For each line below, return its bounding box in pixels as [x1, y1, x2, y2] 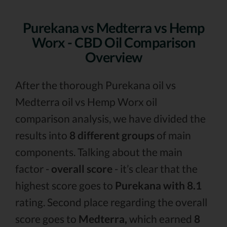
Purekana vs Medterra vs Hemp [22, 19, 205, 36]
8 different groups [69, 129, 155, 141]
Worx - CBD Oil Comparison [31, 34, 196, 51]
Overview [85, 49, 142, 65]
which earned [127, 212, 194, 225]
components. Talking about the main [15, 145, 182, 158]
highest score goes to [15, 179, 115, 192]
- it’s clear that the [112, 162, 198, 175]
